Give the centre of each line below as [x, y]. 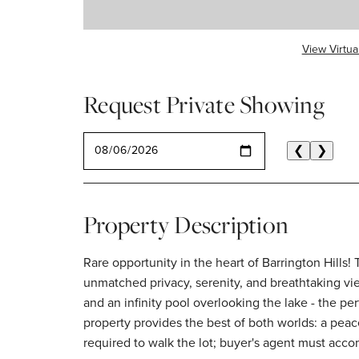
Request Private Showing [204, 104]
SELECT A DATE [119, 139]
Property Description [186, 224]
